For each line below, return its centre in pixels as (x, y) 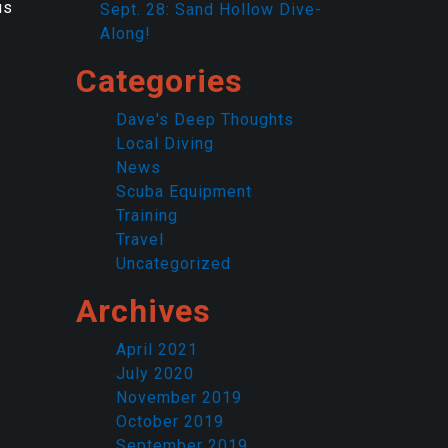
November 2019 (179, 397)
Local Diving (165, 143)
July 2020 (155, 373)
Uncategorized (173, 263)
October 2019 (170, 421)
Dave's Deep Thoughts (205, 119)
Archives (143, 311)
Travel (140, 239)
